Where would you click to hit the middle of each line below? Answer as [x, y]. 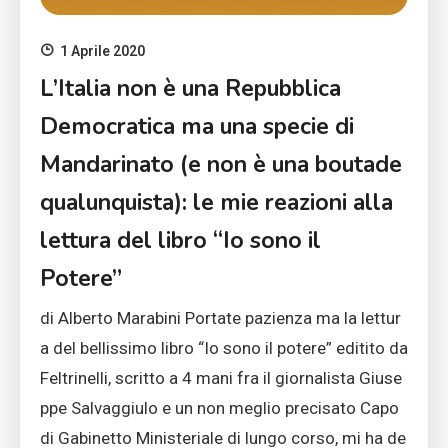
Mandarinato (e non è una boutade [221, 165]
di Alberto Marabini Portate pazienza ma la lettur [220, 318]
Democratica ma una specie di [197, 127]
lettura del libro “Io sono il [180, 241]
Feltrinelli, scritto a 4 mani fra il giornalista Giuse [221, 378]
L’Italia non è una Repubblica [190, 89]
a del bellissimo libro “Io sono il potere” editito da [224, 348]
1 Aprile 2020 [102, 50]
